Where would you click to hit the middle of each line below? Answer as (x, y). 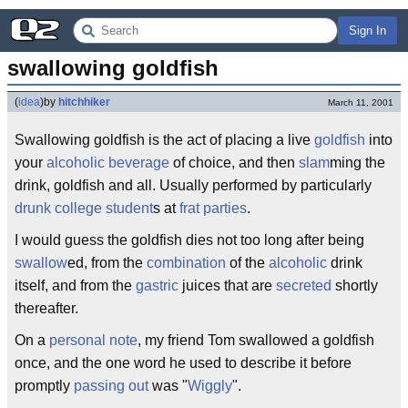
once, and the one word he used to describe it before (183, 363)
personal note (93, 340)
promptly (44, 386)
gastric (157, 286)
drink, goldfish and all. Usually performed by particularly (193, 185)
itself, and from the (75, 286)
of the (247, 263)
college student (104, 208)
